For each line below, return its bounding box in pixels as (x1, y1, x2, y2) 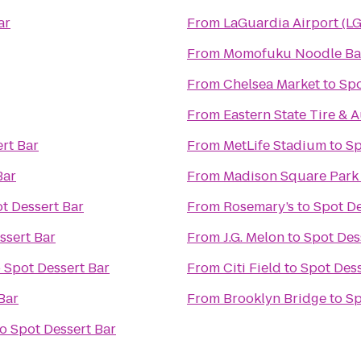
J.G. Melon (223, 228, 284, 247)
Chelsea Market (223, 75, 320, 93)
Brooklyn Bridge (223, 289, 326, 308)
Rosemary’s (223, 197, 294, 216)
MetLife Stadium (223, 136, 326, 155)
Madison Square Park (223, 167, 359, 185)
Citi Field (223, 259, 281, 277)
